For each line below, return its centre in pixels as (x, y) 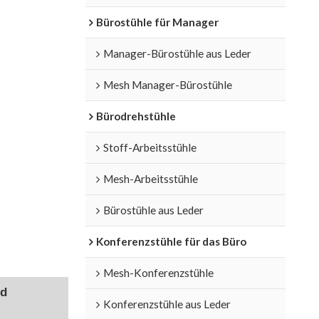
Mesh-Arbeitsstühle (150, 178)
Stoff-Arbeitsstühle (150, 147)
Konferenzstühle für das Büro (171, 241)
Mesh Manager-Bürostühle (167, 84)
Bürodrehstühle (136, 116)
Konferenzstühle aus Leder (167, 304)
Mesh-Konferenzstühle (158, 272)
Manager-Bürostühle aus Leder (177, 53)
